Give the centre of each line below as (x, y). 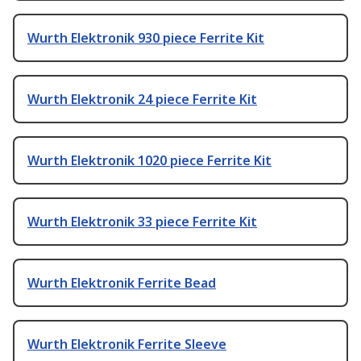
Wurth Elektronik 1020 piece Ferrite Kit (149, 161)
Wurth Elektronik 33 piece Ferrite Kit (142, 222)
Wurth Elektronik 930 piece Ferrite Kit (146, 38)
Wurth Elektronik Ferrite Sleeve (127, 344)
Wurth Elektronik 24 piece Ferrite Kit (142, 100)
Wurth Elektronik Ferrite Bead (122, 283)
